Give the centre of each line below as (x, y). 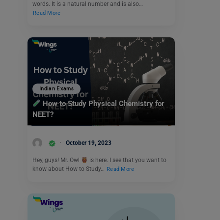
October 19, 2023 (89, 143)
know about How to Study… (69, 169)
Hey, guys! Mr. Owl (57, 160)
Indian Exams (57, 89)
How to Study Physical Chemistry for (103, 104)
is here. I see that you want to (127, 160)
